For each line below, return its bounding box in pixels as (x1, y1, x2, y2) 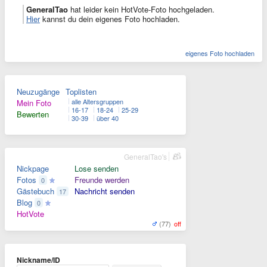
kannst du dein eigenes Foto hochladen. (40, 13, 180, 24)
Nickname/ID (17, 254, 60, 265)
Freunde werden (74, 174, 129, 185)
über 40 (97, 113, 119, 123)
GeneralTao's (124, 151, 167, 162)
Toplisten (66, 86, 97, 97)
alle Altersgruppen (72, 97, 123, 106)
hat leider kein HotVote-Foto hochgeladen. (68, 4, 215, 15)
